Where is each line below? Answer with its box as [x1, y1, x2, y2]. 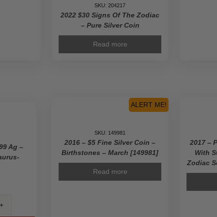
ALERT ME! [130, 101, 167, 108]
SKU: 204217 [94, 2, 125, 8]
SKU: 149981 [94, 130, 125, 136]
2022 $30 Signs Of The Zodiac [61, 11, 159, 19]
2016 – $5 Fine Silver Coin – [64, 139, 155, 146]
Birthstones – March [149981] [62, 149, 158, 156]
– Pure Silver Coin [80, 21, 139, 29]
